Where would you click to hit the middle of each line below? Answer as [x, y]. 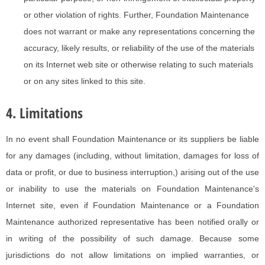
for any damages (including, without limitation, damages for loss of [132, 156]
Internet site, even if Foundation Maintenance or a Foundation [132, 206]
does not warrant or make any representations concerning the [139, 32]
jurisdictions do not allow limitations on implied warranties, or [132, 255]
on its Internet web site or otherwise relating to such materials [138, 65]
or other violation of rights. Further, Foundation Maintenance [136, 15]
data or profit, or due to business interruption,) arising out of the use [132, 172]
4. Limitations [44, 113]
